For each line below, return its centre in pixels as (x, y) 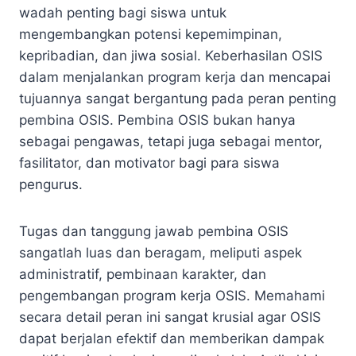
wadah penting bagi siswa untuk (123, 12)
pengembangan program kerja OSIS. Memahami (172, 295)
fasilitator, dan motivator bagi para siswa (149, 163)
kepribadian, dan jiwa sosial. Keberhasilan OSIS (171, 55)
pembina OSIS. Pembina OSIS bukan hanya (157, 120)
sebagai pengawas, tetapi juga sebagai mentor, (171, 141)
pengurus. (51, 184)
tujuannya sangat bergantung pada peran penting (178, 98)
